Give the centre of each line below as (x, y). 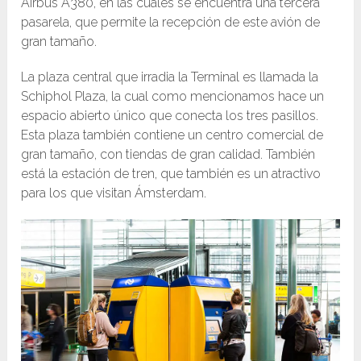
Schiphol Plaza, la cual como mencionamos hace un (173, 96)
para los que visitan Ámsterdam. (114, 193)
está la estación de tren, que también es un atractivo (171, 173)
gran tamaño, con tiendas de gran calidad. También (168, 154)
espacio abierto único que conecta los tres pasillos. (170, 115)
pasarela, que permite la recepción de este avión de (171, 22)
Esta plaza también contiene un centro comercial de (172, 135)
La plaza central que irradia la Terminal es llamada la (170, 77)
